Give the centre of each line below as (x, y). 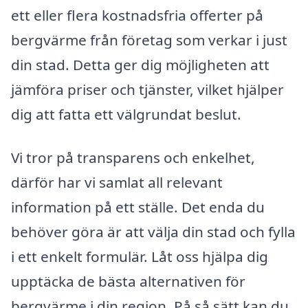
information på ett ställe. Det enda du (138, 207)
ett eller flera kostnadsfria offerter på (137, 15)
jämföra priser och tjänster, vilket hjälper (147, 89)
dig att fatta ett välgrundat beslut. (126, 114)
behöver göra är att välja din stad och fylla (153, 232)
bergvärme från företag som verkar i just (149, 40)
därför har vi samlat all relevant (117, 183)
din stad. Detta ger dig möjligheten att (140, 64)
